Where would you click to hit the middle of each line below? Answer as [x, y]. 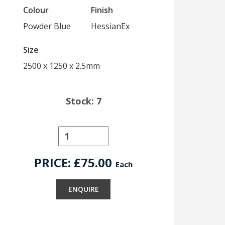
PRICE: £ [58, 162]
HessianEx [110, 26]
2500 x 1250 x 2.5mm [62, 66]
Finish [102, 10]
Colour [36, 10]
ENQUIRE [83, 189]
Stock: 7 [83, 101]
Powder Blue [47, 26]
